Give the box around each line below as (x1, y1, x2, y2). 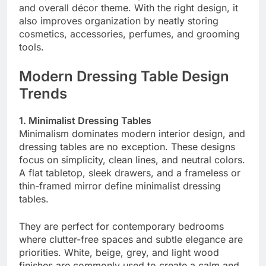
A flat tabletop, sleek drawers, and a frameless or (19, 167, 240, 179)
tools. (19, 41, 44, 53)
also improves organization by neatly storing (19, 15, 218, 27)
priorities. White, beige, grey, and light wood (19, 246, 219, 259)
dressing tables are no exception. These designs (19, 141, 235, 153)
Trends (19, 85, 67, 103)
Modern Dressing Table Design (19, 68, 229, 85)
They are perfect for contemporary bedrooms (19, 220, 224, 233)
